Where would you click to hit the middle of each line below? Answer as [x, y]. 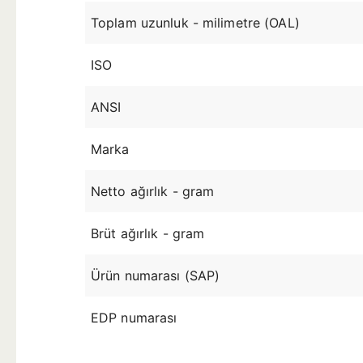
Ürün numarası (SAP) [156, 275]
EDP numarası [134, 318]
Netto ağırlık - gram [153, 191]
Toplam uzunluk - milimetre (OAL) [195, 23]
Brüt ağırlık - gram [148, 233]
